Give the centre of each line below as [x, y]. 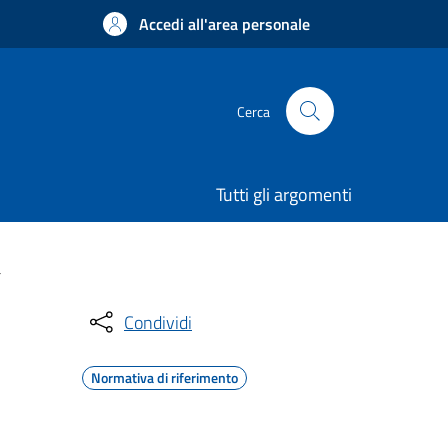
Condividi [158, 322]
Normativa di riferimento [164, 377]
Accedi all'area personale [224, 24]
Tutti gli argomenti [284, 194]
